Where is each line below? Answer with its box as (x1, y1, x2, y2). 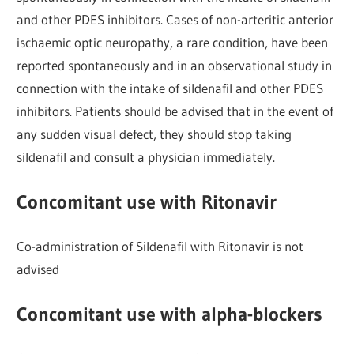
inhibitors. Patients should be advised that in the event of (17, 103, 334, 120)
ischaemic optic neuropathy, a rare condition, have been (17, 34, 329, 51)
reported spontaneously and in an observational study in (17, 57, 333, 74)
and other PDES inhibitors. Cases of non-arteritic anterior (17, 11, 334, 28)
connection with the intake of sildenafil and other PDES (17, 80, 324, 97)
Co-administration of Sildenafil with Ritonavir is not (17, 238, 304, 255)
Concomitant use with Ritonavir (17, 190, 277, 213)
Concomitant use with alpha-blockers (17, 302, 323, 326)
